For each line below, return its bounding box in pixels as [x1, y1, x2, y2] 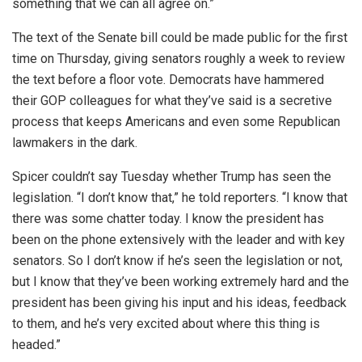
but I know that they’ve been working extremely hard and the [12, 273, 349, 289]
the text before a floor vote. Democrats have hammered [12, 71, 324, 87]
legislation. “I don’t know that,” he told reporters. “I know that [12, 189, 347, 205]
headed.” [12, 336, 61, 352]
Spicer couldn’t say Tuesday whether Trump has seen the [12, 168, 331, 184]
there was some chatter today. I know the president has [12, 210, 324, 226]
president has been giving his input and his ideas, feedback [12, 294, 347, 310]
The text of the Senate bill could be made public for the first [12, 29, 347, 45]
